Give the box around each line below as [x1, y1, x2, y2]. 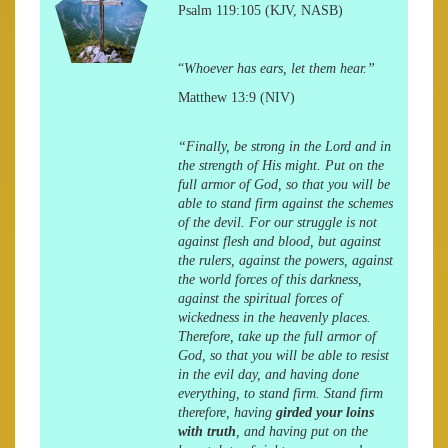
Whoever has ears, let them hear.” [183, 61, 375, 76]
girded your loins [275, 405, 374, 420]
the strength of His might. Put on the [177, 158, 384, 173]
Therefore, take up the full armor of [177, 329, 376, 344]
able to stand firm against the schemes [177, 196, 393, 211]
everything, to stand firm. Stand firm [177, 386, 383, 401]
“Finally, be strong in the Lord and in [177, 139, 391, 154]
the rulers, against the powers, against [177, 253, 393, 268]
